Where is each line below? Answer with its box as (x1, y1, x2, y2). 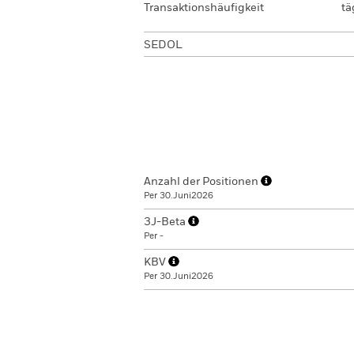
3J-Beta (144, 217, 188, 228)
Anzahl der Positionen (144, 176, 261, 187)
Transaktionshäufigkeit (144, 2, 264, 13)
